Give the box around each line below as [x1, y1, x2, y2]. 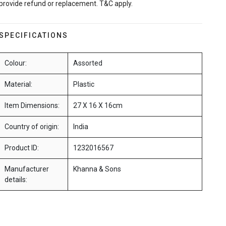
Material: [4, 80, 32, 89]
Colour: [4, 59, 27, 68]
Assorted [73, 59, 102, 68]
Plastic [73, 80, 94, 89]
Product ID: [4, 144, 39, 152]
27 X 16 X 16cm [73, 101, 123, 110]
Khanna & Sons [73, 165, 121, 174]
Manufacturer [4, 165, 49, 174]
